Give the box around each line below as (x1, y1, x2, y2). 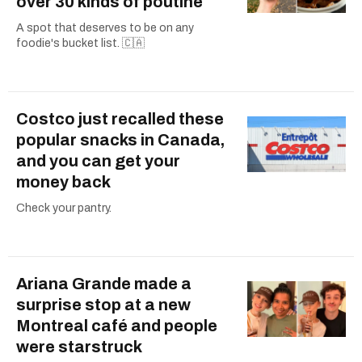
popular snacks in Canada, (16, 130, 225, 149)
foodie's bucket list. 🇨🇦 (16, 36, 145, 49)
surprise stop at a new (16, 295, 191, 314)
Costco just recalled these (16, 109, 224, 128)
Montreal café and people (16, 316, 217, 335)
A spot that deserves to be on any (16, 21, 194, 34)
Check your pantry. (16, 201, 112, 214)
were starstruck (16, 337, 142, 356)
